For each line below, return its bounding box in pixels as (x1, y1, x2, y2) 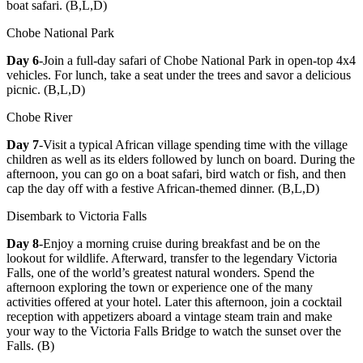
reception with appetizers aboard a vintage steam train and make (6, 310, 332, 323)
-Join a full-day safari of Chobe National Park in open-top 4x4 (39, 53, 356, 67)
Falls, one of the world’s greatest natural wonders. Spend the (6, 266, 314, 280)
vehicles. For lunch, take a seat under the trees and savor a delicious (6, 68, 351, 82)
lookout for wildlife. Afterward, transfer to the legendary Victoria (6, 251, 337, 265)
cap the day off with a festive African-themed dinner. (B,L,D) (6, 181, 319, 195)
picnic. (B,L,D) (6, 83, 85, 96)
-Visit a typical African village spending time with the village (39, 138, 348, 152)
